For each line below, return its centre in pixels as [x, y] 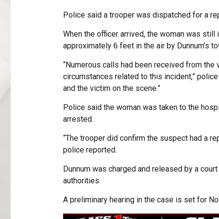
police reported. [90, 150]
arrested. [78, 119]
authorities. [82, 181]
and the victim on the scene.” [111, 88]
